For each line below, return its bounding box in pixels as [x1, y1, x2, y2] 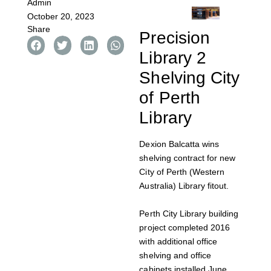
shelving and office [139, 250, 211, 260]
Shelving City [139, 68, 240, 87]
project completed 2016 [139, 222, 230, 232]
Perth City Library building [139, 208, 239, 218]
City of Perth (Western [139, 166, 224, 177]
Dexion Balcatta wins [139, 139, 219, 149]
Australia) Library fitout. [139, 180, 229, 191]
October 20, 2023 [27, 11, 95, 21]
